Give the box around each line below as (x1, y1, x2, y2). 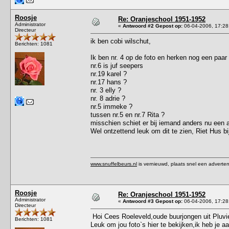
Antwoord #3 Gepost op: (123, 198, 182, 204)
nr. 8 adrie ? (90, 94, 125, 102)
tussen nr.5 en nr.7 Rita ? (90, 110, 165, 119)
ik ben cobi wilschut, (90, 37, 151, 45)
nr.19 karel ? (90, 70, 127, 78)
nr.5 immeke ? (90, 102, 132, 110)
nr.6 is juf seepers (90, 61, 143, 70)
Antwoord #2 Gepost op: (123, 22, 182, 29)
